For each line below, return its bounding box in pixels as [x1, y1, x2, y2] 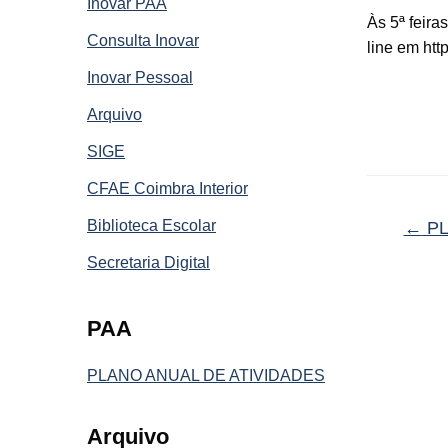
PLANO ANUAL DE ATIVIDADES [87, 366, 325, 384]
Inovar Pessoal [87, 68, 193, 86]
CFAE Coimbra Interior [87, 179, 248, 197]
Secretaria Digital [87, 253, 210, 271]
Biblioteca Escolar [87, 216, 216, 234]
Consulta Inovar [87, 31, 199, 49]
